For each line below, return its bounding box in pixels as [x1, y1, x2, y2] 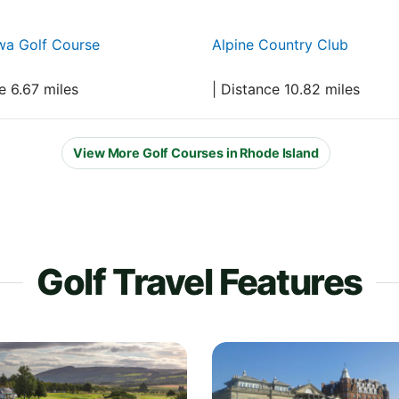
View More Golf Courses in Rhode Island [73, 145, 319, 161]
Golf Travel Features [37, 259, 362, 304]
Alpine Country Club [212, 35, 348, 53]
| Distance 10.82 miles [212, 79, 360, 98]
